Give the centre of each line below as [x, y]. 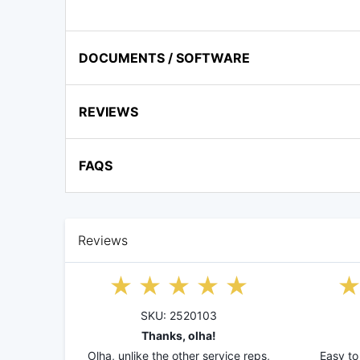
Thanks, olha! [179, 336]
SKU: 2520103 [179, 316]
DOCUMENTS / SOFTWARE [164, 58]
